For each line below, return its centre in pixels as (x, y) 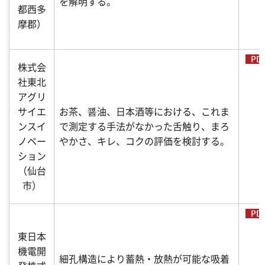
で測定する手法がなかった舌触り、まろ (144, 126)
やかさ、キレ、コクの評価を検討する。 (144, 141)
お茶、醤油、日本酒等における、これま (144, 112)
